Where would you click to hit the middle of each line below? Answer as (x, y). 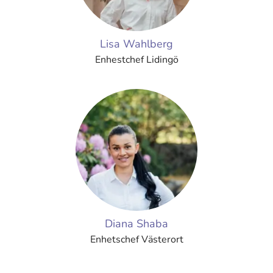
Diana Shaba (136, 224)
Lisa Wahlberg (136, 44)
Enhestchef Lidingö (136, 60)
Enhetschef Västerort (136, 239)
